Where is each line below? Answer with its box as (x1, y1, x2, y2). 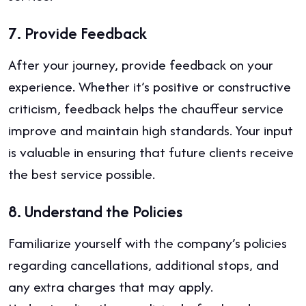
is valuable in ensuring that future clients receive (8, 142, 294, 163)
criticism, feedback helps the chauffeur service (8, 98, 283, 119)
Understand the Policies (25, 200, 182, 223)
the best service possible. (8, 164, 155, 184)
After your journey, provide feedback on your (8, 55, 273, 75)
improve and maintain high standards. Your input (8, 120, 293, 141)
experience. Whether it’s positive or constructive (8, 76, 291, 97)
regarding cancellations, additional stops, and (8, 255, 279, 275)
